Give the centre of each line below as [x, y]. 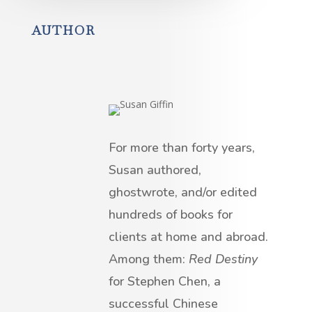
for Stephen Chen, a [165, 282]
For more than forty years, [182, 148]
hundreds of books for [171, 215]
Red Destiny [223, 259]
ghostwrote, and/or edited [183, 193]
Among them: [149, 259]
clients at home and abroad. [188, 237]
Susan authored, [155, 170]
